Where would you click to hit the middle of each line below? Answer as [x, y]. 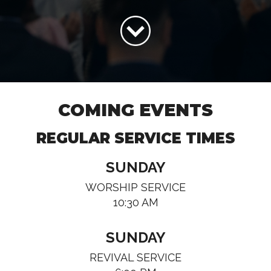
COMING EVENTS [135, 110]
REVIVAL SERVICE [135, 257]
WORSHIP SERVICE [135, 187]
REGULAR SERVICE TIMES [135, 138]
